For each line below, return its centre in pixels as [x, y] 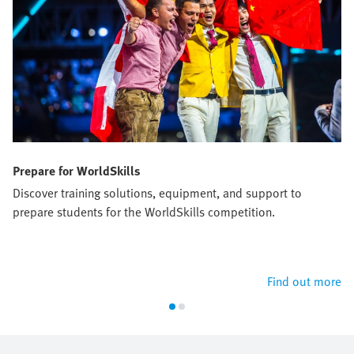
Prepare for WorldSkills [77, 170]
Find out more [304, 281]
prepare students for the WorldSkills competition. [144, 211]
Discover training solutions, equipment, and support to [157, 192]
